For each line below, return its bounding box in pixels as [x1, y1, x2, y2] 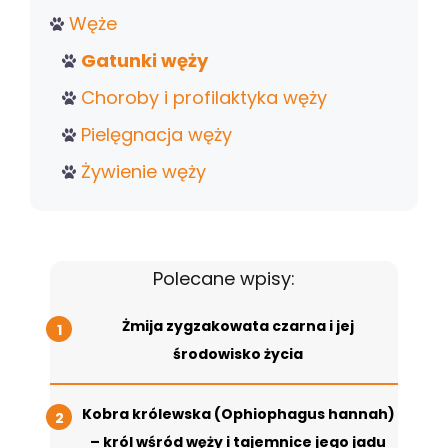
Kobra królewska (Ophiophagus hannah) [81, 404, 395, 425]
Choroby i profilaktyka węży [81, 85, 327, 111]
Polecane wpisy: [153, 266, 295, 292]
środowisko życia [173, 344, 303, 365]
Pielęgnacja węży [81, 122, 232, 148]
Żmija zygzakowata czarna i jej [122, 316, 354, 337]
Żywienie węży [81, 159, 206, 185]
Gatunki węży [81, 48, 208, 74]
